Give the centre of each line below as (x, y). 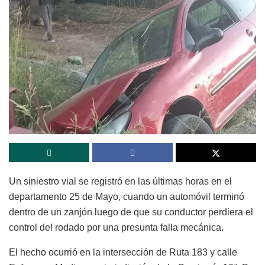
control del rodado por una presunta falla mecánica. (116, 228)
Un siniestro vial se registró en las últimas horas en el (120, 182)
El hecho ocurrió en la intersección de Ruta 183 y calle (123, 253)
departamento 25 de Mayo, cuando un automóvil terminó (127, 197)
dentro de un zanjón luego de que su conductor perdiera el (131, 212)
